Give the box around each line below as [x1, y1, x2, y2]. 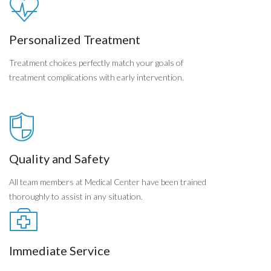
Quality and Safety [9, 151, 109, 166]
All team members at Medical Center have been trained [9, 176, 206, 187]
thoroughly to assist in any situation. [9, 191, 143, 201]
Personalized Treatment [9, 31, 140, 47]
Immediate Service [9, 243, 110, 258]
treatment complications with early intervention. [9, 71, 184, 82]
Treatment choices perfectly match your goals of [9, 57, 183, 68]
